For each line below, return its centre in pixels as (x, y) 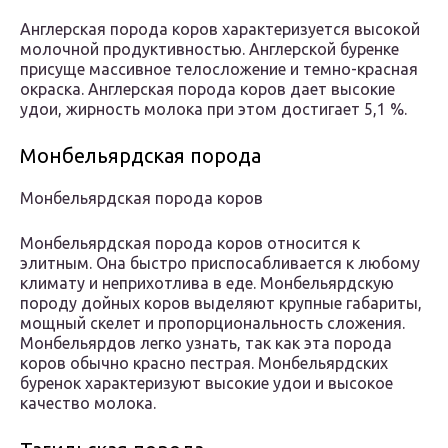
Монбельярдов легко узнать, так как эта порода (206, 343)
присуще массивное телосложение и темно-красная (219, 69)
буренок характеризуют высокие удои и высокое (206, 383)
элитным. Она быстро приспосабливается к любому (220, 263)
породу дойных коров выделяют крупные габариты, (221, 303)
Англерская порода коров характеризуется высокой (220, 29)
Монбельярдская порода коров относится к (190, 243)
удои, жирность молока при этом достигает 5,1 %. (213, 109)
